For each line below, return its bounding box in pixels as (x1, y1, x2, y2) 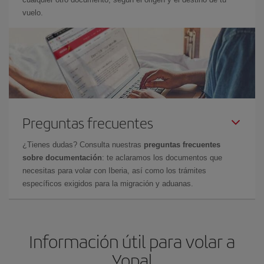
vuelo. (22, 8, 43, 17)
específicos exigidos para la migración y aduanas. (22, 179, 193, 188)
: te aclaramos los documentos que (102, 153, 222, 162)
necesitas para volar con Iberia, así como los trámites (22, 166, 206, 175)
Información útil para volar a (29, 229, 235, 253)
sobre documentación (22, 153, 102, 162)
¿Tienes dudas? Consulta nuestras (22, 140, 144, 149)
